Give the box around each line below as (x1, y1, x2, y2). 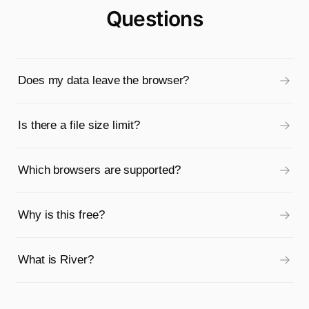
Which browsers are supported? (18, 163, 181, 177)
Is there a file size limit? (18, 119, 140, 132)
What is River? (18, 253, 94, 266)
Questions (106, 6, 203, 31)
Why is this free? (18, 208, 105, 221)
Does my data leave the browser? (18, 74, 190, 87)
